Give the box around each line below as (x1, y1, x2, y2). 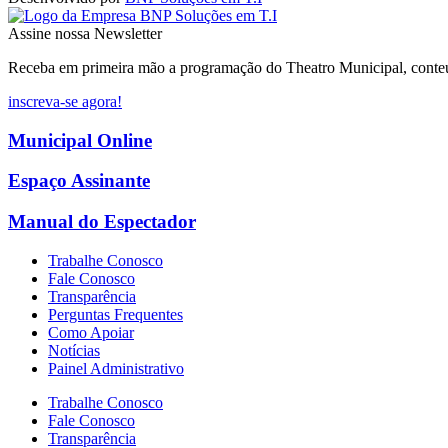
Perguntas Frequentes (48, 305, 183, 323)
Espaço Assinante (8, 170, 150, 192)
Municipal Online (8, 129, 152, 151)
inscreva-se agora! (8, 93, 122, 110)
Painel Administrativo (48, 359, 184, 377)
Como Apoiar (48, 323, 134, 341)
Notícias (48, 341, 100, 359)
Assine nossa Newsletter (8, 25, 162, 42)
